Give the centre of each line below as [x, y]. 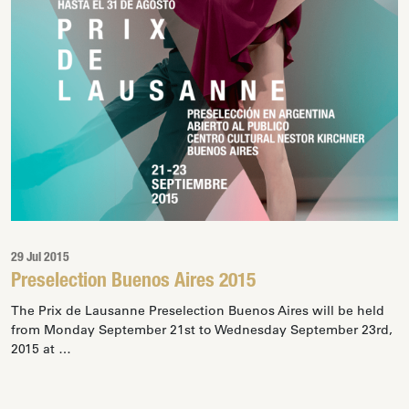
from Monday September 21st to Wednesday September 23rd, [202, 330]
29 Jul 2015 [40, 258]
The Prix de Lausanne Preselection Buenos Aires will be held [198, 310]
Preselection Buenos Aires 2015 [133, 282]
